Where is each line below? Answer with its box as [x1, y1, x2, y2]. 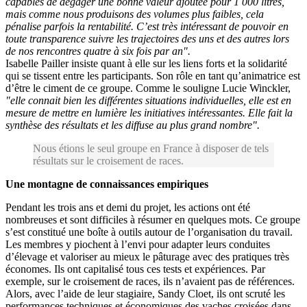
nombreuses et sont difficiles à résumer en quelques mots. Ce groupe [5, 213, 300, 225]
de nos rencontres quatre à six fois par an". [5, 45, 191, 57]
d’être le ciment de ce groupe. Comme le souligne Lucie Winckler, [5, 82, 291, 94]
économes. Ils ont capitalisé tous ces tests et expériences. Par [5, 262, 265, 275]
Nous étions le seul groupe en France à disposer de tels [33, 142, 269, 154]
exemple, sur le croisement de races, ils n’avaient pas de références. [5, 275, 295, 287]
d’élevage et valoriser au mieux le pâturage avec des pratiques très [5, 250, 289, 262]
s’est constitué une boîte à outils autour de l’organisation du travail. [5, 225, 293, 238]
